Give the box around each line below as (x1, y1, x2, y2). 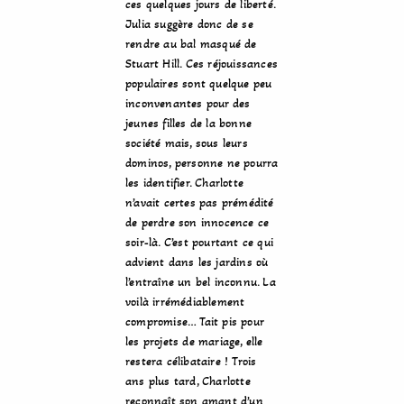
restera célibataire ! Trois (125, 353, 257, 369)
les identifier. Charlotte (125, 175, 243, 190)
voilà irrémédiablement (125, 294, 245, 309)
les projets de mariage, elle (125, 334, 263, 349)
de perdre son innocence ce (125, 215, 270, 230)
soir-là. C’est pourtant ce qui (125, 234, 273, 250)
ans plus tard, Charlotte (125, 373, 251, 389)
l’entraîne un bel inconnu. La (125, 274, 276, 289)
